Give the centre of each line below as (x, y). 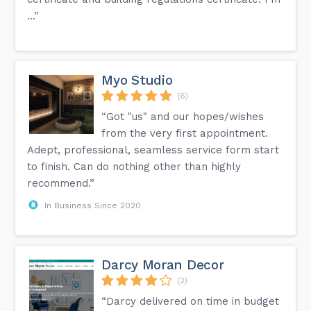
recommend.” (61, 183)
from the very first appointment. (185, 133)
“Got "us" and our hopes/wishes (183, 116)
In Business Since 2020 (93, 205)
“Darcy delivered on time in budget (191, 301)
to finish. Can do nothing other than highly (134, 166)
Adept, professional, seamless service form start (153, 150)
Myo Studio (137, 80)
